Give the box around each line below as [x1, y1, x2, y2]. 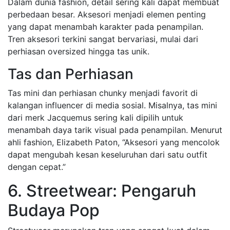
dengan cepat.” [8, 162, 66, 172]
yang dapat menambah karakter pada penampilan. [8, 22, 203, 32]
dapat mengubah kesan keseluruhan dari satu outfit [8, 149, 207, 160]
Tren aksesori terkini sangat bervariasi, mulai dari [8, 34, 198, 44]
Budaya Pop [8, 200, 100, 220]
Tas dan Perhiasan [8, 65, 133, 83]
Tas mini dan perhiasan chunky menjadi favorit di [8, 88, 198, 98]
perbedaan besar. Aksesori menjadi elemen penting [8, 9, 206, 20]
